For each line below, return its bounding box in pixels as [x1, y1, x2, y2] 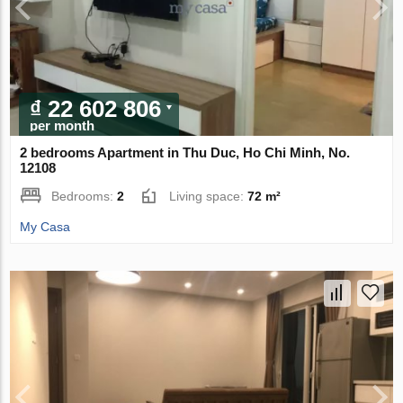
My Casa [20, 219, 71, 235]
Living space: [169, 189, 248, 204]
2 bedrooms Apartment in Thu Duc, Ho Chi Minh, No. [20, 145, 351, 161]
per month [30, 118, 95, 134]
